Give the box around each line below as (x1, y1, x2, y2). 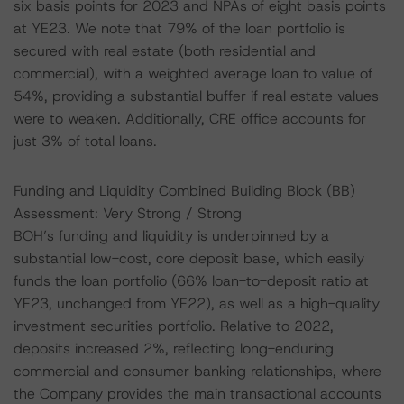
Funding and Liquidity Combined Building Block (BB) (14, 181, 355, 200)
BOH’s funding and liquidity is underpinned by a (14, 226, 329, 245)
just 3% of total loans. (14, 132, 157, 151)
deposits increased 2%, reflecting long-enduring (14, 339, 334, 358)
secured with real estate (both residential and (14, 41, 316, 60)
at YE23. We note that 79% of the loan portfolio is (14, 19, 345, 38)
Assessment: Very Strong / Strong (14, 204, 242, 223)
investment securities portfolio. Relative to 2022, (14, 317, 334, 335)
